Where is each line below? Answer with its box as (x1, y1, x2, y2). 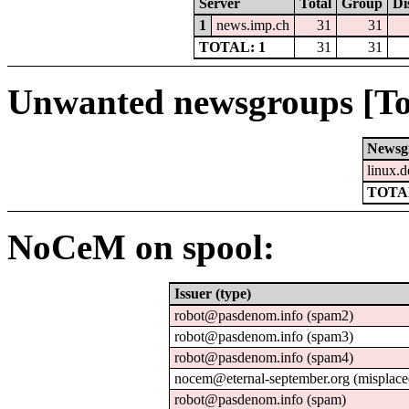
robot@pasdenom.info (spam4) (173, 350, 353, 366)
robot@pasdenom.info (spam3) (173, 329, 353, 345)
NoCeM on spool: (7, 227, 275, 267)
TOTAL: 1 (198, 38, 266, 55)
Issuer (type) (173, 286, 251, 302)
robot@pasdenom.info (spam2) (173, 308, 353, 324)
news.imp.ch (215, 16, 289, 33)
